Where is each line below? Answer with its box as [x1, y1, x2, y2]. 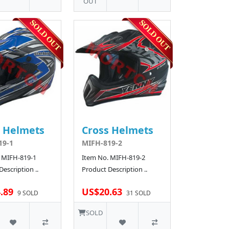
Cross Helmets [82, 123, 154, 137]
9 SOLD [17, 189, 38, 197]
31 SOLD [126, 189, 151, 197]
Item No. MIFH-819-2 [82, 153, 146, 162]
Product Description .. [82, 165, 148, 174]
